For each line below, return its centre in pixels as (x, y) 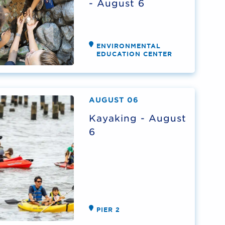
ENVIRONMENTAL (129, 46)
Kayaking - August (138, 118)
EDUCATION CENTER (134, 54)
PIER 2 (108, 209)
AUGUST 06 (114, 100)
